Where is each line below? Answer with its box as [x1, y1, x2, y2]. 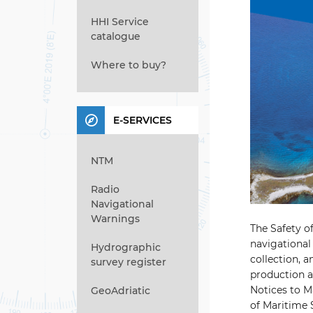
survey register [91, 256, 166, 268]
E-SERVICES [113, 114, 172, 126]
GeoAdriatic [91, 284, 150, 297]
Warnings [91, 212, 140, 225]
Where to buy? [91, 59, 166, 71]
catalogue [91, 30, 140, 43]
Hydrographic [91, 241, 161, 254]
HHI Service [91, 15, 149, 28]
